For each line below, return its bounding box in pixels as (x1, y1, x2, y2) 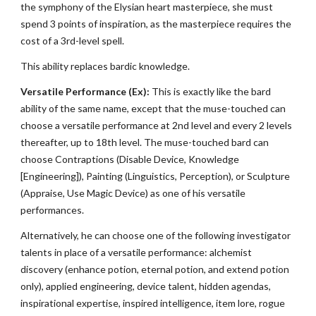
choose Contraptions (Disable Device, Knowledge (20, 153, 240, 165)
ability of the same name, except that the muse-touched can (20, 102, 286, 114)
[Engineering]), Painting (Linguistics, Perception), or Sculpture (20, 170, 291, 182)
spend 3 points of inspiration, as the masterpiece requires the (20, 18, 292, 30)
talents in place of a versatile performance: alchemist (20, 246, 253, 258)
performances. (20, 204, 85, 216)
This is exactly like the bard (150, 85, 272, 97)
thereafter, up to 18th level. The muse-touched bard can (20, 136, 269, 148)
